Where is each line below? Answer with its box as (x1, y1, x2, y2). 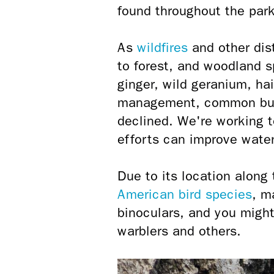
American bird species (117, 187, 252, 202)
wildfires (137, 40, 188, 56)
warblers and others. (117, 223, 241, 239)
